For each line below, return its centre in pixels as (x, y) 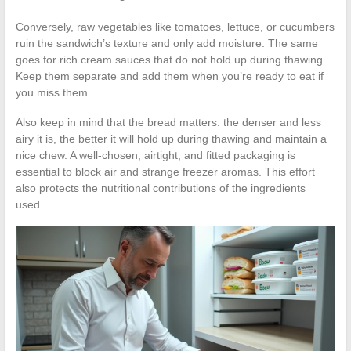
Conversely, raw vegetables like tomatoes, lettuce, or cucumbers (175, 26)
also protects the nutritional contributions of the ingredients (160, 188)
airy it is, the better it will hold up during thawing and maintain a (171, 138)
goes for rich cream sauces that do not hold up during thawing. (170, 59)
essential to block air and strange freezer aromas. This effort (165, 171)
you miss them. (53, 92)
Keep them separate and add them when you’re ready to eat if (169, 76)
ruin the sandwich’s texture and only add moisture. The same (166, 43)
